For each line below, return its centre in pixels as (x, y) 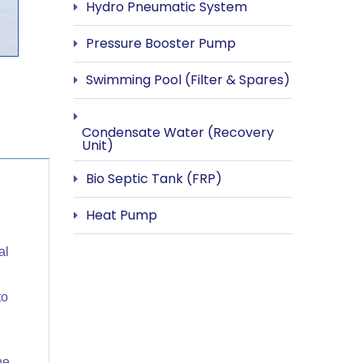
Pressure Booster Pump (161, 43)
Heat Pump (122, 215)
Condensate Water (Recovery (178, 132)
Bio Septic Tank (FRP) (154, 178)
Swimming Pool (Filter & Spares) (188, 79)
